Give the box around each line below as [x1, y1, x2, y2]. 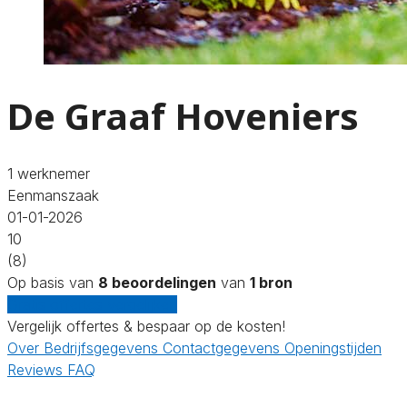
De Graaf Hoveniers [7, 90, 359, 141]
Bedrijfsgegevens [44, 338, 163, 357]
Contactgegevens [163, 338, 284, 357]
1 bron [250, 273, 293, 292]
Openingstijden [284, 338, 382, 357]
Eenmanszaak [7, 185, 99, 204]
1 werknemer [7, 164, 90, 183]
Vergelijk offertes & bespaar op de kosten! [7, 316, 285, 335]
